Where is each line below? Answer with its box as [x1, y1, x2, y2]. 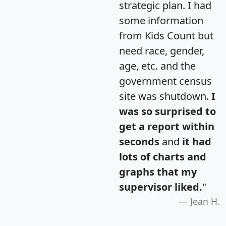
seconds [119, 134, 159, 148]
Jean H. [190, 195, 220, 207]
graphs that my [119, 164, 197, 179]
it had [182, 134, 211, 148]
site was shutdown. [119, 89, 211, 103]
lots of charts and [119, 149, 206, 163]
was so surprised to [119, 104, 216, 118]
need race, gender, [119, 43, 204, 58]
